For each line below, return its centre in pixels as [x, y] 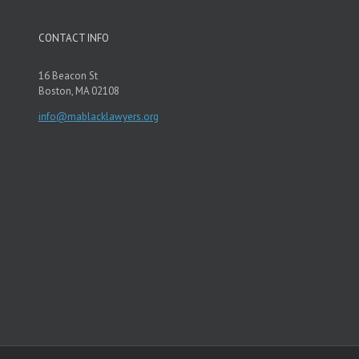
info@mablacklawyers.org [98, 117]
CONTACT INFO [73, 38]
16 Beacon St [68, 76]
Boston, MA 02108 [79, 91]
